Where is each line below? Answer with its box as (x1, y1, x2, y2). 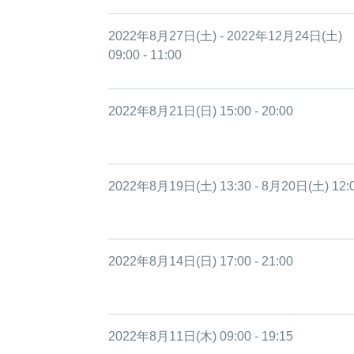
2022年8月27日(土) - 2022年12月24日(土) (108, 29, 342, 43)
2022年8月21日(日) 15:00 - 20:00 (108, 104, 293, 118)
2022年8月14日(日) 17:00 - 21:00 (108, 254, 293, 268)
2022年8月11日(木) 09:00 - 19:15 (108, 330, 293, 343)
